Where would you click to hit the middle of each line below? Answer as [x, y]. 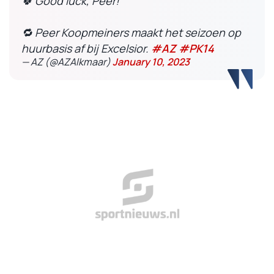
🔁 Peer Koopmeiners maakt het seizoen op [131, 32]
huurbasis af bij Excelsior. [86, 48]
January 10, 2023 [151, 62]
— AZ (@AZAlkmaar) [67, 62]
